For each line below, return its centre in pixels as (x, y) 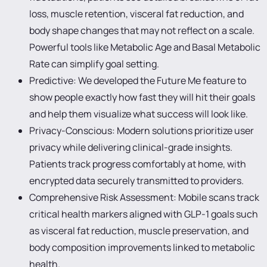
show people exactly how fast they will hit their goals (142, 97)
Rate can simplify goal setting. (94, 64)
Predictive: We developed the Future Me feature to (137, 80)
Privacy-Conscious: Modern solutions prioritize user (141, 131)
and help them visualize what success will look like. (138, 114)
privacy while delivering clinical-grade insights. (131, 147)
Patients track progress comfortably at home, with (137, 164)
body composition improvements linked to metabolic (142, 247)
